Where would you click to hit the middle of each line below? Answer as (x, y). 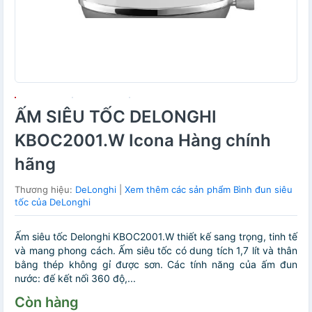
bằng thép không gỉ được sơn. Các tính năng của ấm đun (156, 264)
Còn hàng (47, 302)
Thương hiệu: (45, 189)
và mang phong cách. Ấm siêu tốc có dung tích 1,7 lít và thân (156, 250)
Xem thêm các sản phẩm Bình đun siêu (209, 189)
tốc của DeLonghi (53, 202)
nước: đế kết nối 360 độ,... (75, 278)
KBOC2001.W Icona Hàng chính (143, 140)
